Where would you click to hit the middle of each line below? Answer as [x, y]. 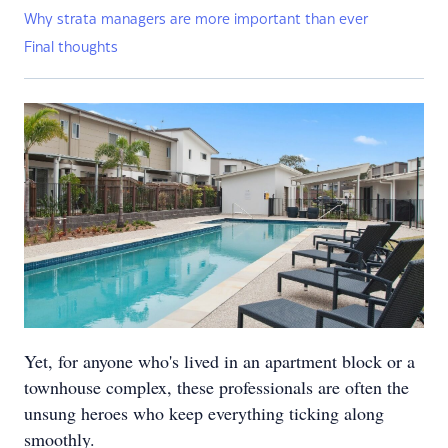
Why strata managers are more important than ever [196, 20]
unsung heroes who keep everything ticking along [204, 413]
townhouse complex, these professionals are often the [216, 387]
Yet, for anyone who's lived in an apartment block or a [219, 361]
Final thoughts [71, 48]
